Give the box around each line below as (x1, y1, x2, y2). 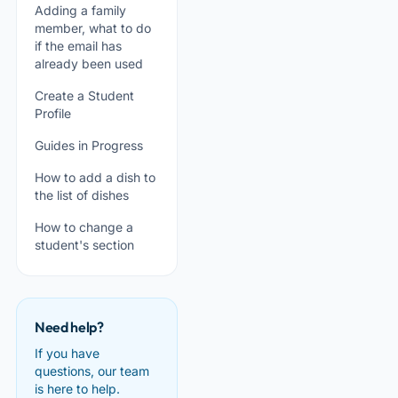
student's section (35, 237, 134, 252)
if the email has (35, 38, 122, 53)
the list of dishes (35, 187, 129, 203)
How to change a (35, 219, 133, 235)
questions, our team (35, 363, 149, 378)
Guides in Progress (35, 138, 143, 153)
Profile (35, 106, 71, 121)
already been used (35, 56, 143, 71)
